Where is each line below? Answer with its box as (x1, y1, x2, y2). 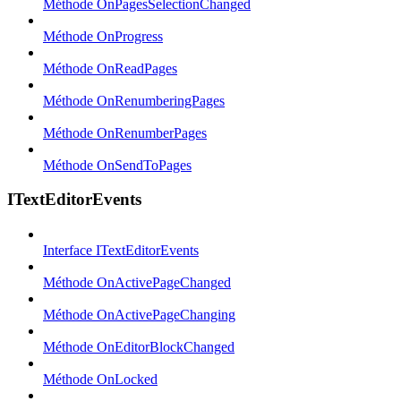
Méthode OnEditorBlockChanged (43, 339, 235, 355)
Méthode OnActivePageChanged (43, 275, 231, 291)
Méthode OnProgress (43, 28, 163, 44)
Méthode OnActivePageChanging (43, 307, 235, 323)
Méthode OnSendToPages (43, 157, 192, 173)
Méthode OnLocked (43, 371, 158, 388)
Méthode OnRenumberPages (43, 124, 207, 141)
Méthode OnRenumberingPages (43, 92, 225, 108)
